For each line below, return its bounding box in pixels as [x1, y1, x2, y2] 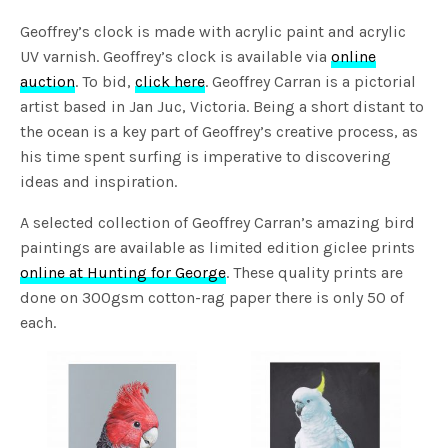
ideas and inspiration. [20, 171, 178, 191]
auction [20, 71, 75, 91]
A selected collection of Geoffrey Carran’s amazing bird [20, 212, 416, 232]
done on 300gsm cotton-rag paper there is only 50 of [20, 287, 405, 307]
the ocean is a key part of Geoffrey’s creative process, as [20, 121, 419, 141]
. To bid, [75, 71, 136, 91]
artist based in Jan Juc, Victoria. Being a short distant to [20, 96, 425, 116]
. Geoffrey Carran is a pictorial [205, 71, 417, 91]
